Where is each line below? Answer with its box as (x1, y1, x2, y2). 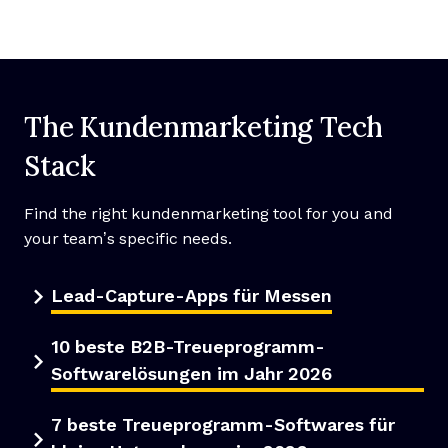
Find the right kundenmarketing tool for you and (24, 205, 393, 222)
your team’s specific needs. (24, 230, 232, 247)
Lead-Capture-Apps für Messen (51, 286, 332, 306)
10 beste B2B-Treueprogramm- (51, 337, 325, 357)
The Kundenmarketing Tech (24, 107, 384, 145)
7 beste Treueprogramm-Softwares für (51, 415, 395, 435)
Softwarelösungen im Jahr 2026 (51, 364, 332, 384)
